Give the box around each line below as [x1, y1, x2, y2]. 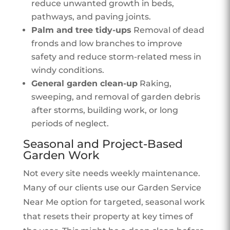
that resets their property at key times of [23, 211, 193, 221]
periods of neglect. [31, 118, 109, 128]
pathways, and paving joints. [31, 11, 151, 22]
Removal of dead [131, 25, 204, 35]
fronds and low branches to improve [31, 38, 182, 48]
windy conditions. [31, 65, 104, 75]
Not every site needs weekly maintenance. [23, 168, 200, 178]
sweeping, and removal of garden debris [31, 91, 200, 102]
